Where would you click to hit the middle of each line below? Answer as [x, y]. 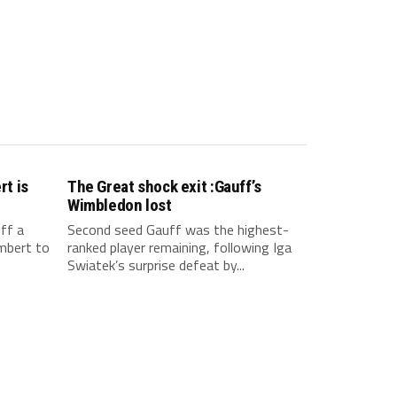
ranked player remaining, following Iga [179, 247]
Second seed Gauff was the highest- [178, 230]
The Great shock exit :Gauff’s [164, 187]
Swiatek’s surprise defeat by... [156, 265]
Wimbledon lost [120, 205]
